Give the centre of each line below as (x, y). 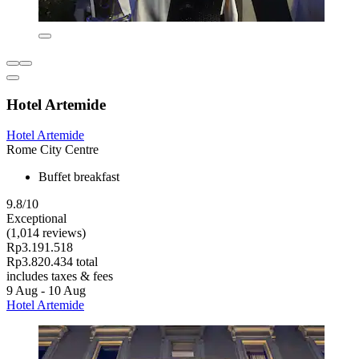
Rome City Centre (52, 150)
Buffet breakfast (79, 177)
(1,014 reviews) (46, 233)
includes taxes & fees (60, 276)
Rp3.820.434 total (52, 262)
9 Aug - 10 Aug (46, 291)
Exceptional (36, 219)
